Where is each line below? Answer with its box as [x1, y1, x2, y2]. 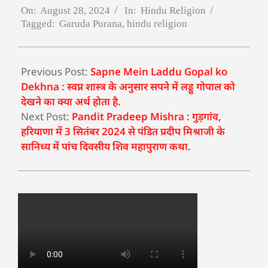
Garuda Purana [59, 17, 122, 29]
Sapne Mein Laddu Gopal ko [90, 64, 227, 78]
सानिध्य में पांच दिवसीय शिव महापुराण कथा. [21, 139, 191, 153]
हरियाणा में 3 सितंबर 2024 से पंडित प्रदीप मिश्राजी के [21, 124, 225, 138]
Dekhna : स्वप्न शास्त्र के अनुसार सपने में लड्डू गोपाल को [21, 79, 235, 93]
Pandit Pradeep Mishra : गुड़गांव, [72, 109, 221, 123]
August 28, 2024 [40, 4, 110, 16]
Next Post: [21, 109, 72, 123]
